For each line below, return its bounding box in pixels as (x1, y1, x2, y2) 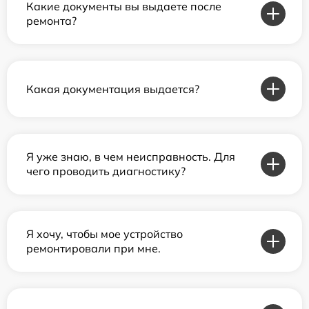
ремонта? (26, 14, 77, 28)
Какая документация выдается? (26, 81, 199, 96)
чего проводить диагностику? (26, 164, 186, 179)
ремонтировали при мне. (26, 241, 161, 256)
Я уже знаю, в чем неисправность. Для (26, 150, 235, 164)
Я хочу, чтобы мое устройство (26, 227, 183, 241)
